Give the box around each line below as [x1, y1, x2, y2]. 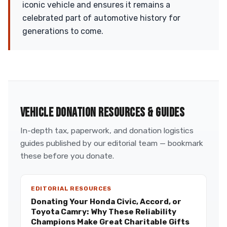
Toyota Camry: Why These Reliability [31, 207, 176, 216]
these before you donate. [20, 151, 114, 161]
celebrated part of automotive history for [22, 13, 180, 23]
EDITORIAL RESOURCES [31, 185, 112, 192]
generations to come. [22, 26, 103, 36]
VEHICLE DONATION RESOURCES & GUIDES [20, 105, 185, 120]
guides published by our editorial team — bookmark [20, 138, 203, 148]
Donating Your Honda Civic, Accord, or [31, 197, 181, 206]
